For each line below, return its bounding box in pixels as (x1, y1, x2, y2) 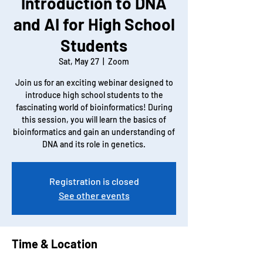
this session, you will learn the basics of (22, 114, 166, 124)
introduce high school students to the (25, 90, 163, 100)
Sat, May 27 (59, 56, 99, 66)
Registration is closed (49, 176, 139, 187)
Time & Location (12, 237, 97, 251)
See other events (58, 190, 130, 201)
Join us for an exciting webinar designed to (15, 77, 173, 87)
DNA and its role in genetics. (42, 139, 146, 149)
